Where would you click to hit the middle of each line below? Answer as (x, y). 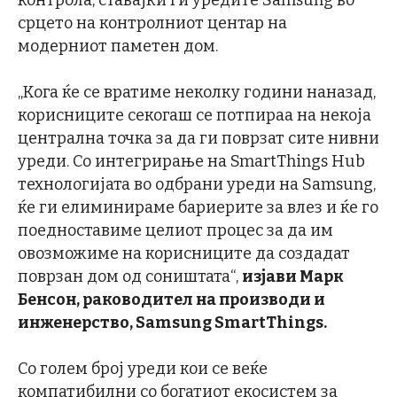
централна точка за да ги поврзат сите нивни (198, 138)
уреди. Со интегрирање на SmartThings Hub (191, 161)
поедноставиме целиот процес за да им (175, 230)
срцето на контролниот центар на (152, 23)
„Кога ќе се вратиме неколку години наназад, (197, 92)
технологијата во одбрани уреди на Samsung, (197, 184)
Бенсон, (50, 299)
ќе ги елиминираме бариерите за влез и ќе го (198, 207)
